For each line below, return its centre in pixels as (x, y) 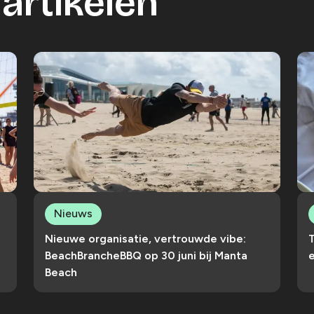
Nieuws (73, 213)
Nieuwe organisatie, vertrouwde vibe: (145, 238)
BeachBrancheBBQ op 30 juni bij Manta (146, 255)
